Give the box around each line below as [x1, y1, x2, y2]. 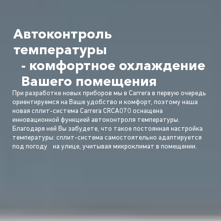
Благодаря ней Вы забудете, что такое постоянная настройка [12, 125, 203, 133]
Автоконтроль [13, 26, 112, 42]
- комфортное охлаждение [13, 57, 205, 74]
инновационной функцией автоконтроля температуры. [12, 116, 180, 124]
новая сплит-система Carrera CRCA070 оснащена [12, 108, 163, 115]
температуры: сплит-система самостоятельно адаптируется [12, 134, 202, 142]
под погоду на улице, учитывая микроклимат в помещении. [12, 143, 197, 151]
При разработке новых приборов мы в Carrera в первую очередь [12, 90, 206, 98]
